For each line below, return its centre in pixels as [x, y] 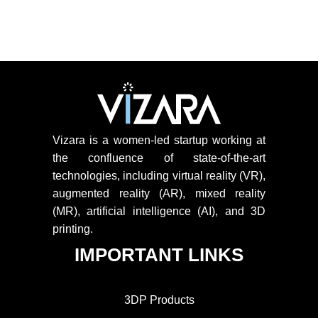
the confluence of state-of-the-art [159, 158]
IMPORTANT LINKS [159, 255]
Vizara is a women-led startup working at [159, 140]
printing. [73, 229]
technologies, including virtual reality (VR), [159, 176]
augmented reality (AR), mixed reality [159, 193]
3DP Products [159, 300]
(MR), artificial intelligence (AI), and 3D [159, 211]
